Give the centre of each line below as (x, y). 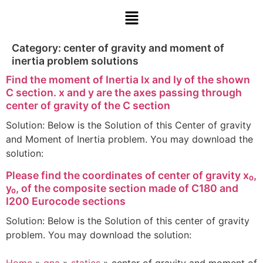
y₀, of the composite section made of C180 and (122, 188)
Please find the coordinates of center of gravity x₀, (131, 175)
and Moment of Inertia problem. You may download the (129, 139)
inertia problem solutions (75, 61)
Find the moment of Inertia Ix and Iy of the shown (128, 80)
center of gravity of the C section (88, 106)
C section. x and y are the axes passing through (124, 93)
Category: (38, 48)
